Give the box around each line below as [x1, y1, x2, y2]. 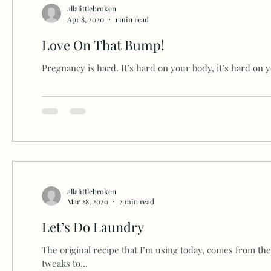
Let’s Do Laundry [41, 218, 144, 237]
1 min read [114, 14, 149, 24]
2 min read [119, 197, 154, 207]
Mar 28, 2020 [67, 197, 108, 207]
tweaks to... [41, 257, 88, 270]
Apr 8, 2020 [67, 14, 104, 24]
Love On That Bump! [41, 35, 165, 54]
